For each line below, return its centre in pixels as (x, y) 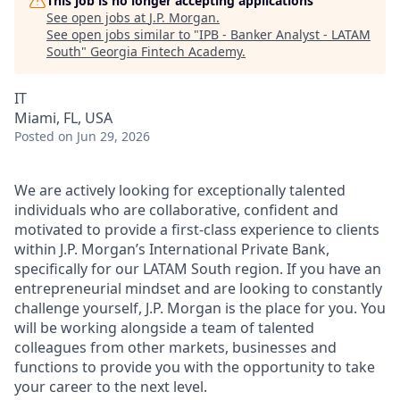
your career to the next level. (111, 387)
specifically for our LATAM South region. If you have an (198, 269)
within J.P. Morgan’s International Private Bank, (172, 249)
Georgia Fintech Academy (166, 51)
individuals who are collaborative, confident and (176, 210)
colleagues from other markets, (123, 347)
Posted (34, 136)
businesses (270, 347)
